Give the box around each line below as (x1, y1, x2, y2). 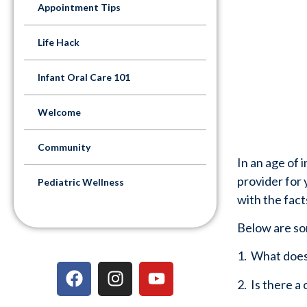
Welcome (38, 106, 81, 118)
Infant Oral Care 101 (38, 71, 130, 83)
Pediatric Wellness (38, 175, 124, 188)
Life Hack (38, 36, 79, 48)
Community (38, 140, 90, 153)
